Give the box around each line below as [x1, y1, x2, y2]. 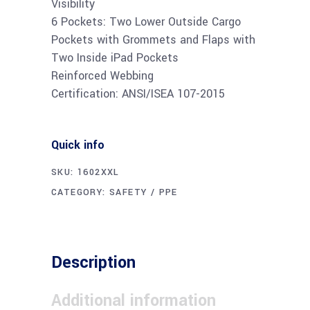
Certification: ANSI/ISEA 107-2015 [51, 86, 225, 102]
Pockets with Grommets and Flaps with [51, 32, 255, 48]
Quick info [51, 137, 104, 153]
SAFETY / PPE [109, 186, 178, 199]
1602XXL [77, 166, 120, 179]
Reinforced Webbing [51, 68, 154, 84]
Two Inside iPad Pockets [51, 50, 179, 66]
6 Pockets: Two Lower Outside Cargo [51, 14, 241, 30]
